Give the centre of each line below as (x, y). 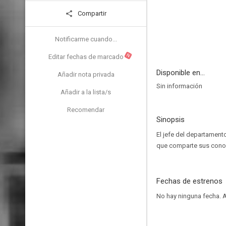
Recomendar (86, 110)
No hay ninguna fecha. (189, 196)
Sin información (179, 86)
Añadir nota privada (86, 74)
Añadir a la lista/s (86, 92)
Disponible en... (181, 73)
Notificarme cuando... (86, 39)
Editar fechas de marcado (86, 57)
